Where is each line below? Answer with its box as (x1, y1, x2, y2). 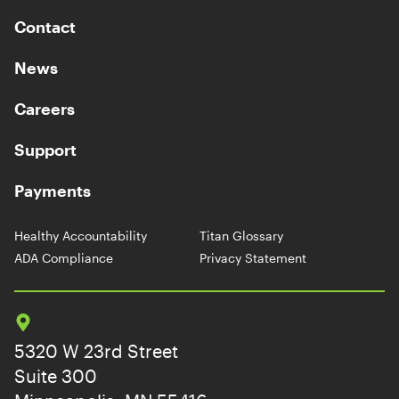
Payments (14, 180, 91, 200)
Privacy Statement (199, 249, 306, 265)
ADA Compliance (14, 249, 113, 265)
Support (14, 139, 77, 159)
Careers (14, 98, 75, 118)
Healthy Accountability (14, 227, 147, 243)
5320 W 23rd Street (14, 339, 178, 362)
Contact (14, 16, 76, 37)
